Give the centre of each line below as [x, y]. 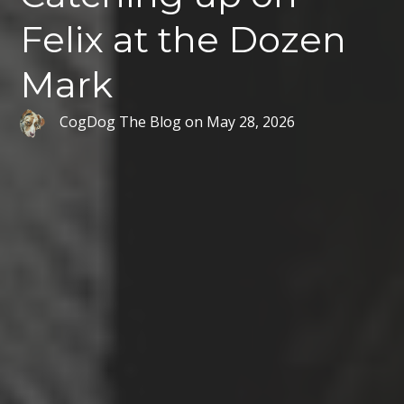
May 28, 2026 [251, 121]
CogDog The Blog [121, 121]
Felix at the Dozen [184, 40]
